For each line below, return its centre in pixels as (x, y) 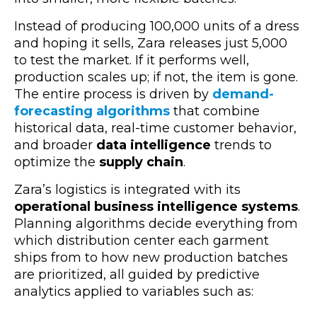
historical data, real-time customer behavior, (155, 128)
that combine (215, 111)
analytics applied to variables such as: (134, 291)
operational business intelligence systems (156, 206)
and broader (55, 145)
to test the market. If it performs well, (132, 60)
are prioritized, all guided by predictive (137, 274)
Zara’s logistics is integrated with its (127, 189)
